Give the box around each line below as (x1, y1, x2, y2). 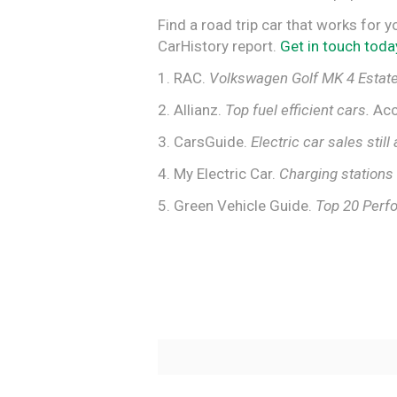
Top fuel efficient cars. (225, 100, 373, 119)
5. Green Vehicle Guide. (158, 196, 315, 214)
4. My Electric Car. (158, 164, 279, 183)
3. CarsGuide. (158, 132, 251, 151)
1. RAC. (158, 68, 209, 87)
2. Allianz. (158, 100, 225, 119)
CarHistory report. (158, 36, 280, 55)
